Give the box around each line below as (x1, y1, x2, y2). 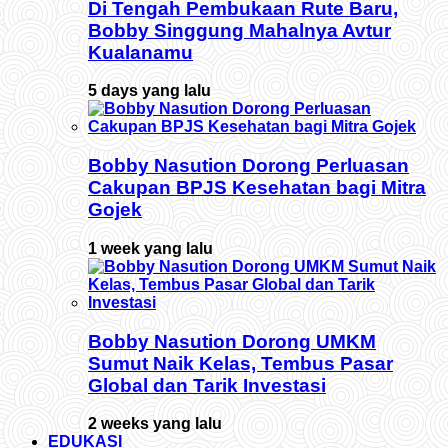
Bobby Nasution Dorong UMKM (88, 330, 376, 352)
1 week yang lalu (88, 239, 213, 257)
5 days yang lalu (88, 82, 211, 100)
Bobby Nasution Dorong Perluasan (88, 155, 409, 177)
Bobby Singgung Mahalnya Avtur (88, 19, 391, 41)
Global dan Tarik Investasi (88, 374, 326, 396)
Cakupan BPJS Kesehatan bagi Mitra (88, 177, 426, 199)
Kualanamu (88, 41, 193, 63)
